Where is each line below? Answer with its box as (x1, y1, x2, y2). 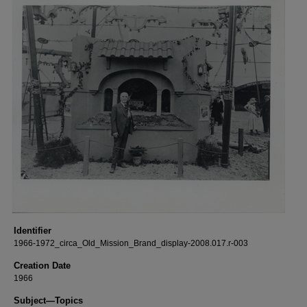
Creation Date (14, 260, 71, 271)
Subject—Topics (14, 295, 83, 306)
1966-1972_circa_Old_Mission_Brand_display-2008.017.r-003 (14, 238, 248, 248)
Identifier (14, 225, 51, 236)
